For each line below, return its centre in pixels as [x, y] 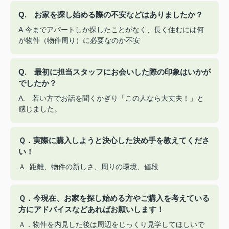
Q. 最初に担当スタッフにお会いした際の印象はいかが [114, 72]
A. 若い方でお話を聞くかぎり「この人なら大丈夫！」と [111, 98]
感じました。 [40, 109]
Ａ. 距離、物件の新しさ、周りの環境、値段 [88, 166]
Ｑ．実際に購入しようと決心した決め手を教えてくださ [114, 140]
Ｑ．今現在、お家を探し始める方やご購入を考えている [114, 198]
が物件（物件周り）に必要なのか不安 [79, 40]
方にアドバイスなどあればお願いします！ [91, 209]
